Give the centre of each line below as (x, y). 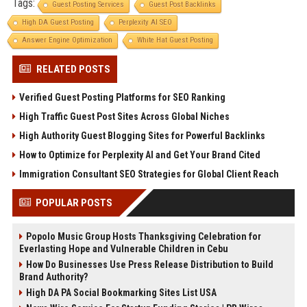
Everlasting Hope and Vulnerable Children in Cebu (123, 249)
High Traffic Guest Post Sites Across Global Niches (124, 117)
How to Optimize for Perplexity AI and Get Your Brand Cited (139, 155)
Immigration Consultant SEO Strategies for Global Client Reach (149, 174)
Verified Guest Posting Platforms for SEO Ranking (122, 98)
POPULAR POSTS (74, 203)
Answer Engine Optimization (67, 40)
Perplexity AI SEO (145, 23)
